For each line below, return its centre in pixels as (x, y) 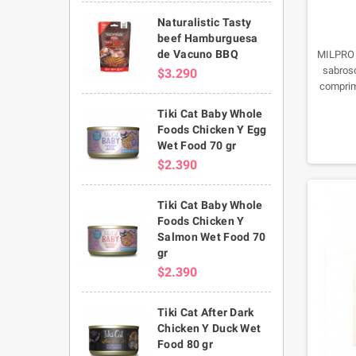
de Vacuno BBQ (198, 54)
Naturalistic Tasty (205, 22)
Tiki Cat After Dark (206, 312)
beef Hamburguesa (208, 38)
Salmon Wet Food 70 (212, 236)
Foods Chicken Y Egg (212, 129)
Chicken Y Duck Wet (209, 328)
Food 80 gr (185, 344)
